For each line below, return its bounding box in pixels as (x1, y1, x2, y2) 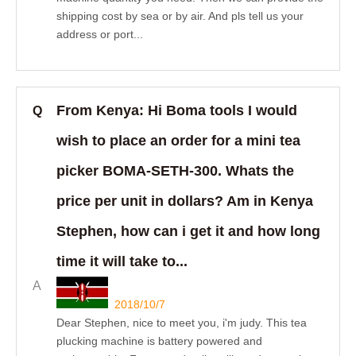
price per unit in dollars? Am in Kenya (56, 193, 313, 209)
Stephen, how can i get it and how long (56, 223, 320, 239)
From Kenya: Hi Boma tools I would (56, 103, 297, 118)
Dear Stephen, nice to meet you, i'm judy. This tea (56, 316, 307, 329)
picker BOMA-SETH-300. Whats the (56, 163, 294, 179)
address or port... (56, 28, 143, 41)
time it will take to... (56, 253, 188, 269)
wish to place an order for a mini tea (56, 133, 300, 149)
